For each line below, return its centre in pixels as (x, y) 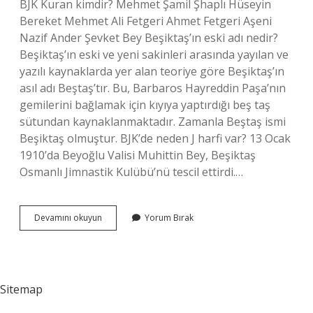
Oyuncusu (121, 242)
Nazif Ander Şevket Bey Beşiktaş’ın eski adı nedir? (149, 38)
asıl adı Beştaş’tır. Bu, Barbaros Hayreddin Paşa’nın (153, 88)
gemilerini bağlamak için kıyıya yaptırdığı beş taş (145, 105)
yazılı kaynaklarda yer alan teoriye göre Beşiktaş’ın (152, 71)
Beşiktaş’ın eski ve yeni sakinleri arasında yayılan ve (154, 54)
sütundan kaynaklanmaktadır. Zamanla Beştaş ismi (153, 122)
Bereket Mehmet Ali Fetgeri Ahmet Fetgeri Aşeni (146, 21)
